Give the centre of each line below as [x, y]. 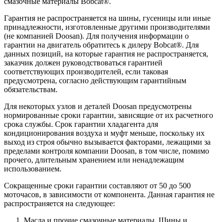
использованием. [33, 168]
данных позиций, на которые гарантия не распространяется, [106, 54]
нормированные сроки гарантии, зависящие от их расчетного [109, 115]
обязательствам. [31, 89]
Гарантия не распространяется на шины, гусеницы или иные [107, 18]
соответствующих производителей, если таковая [86, 71]
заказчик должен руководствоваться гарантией [83, 62]
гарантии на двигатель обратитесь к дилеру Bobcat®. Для [101, 45]
